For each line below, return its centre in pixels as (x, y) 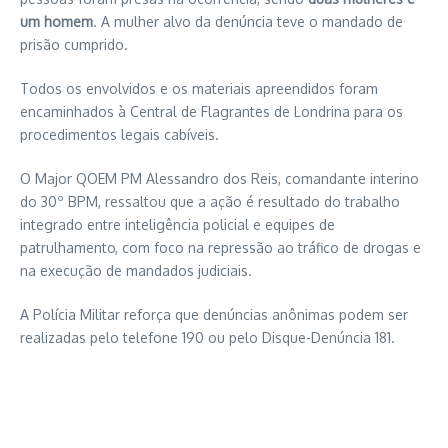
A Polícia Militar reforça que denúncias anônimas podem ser (214, 314)
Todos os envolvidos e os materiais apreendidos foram (199, 88)
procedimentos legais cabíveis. (119, 134)
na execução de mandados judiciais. (136, 270)
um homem (56, 21)
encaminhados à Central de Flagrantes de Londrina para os (211, 111)
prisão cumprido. (74, 44)
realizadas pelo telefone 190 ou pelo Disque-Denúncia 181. (207, 337)
